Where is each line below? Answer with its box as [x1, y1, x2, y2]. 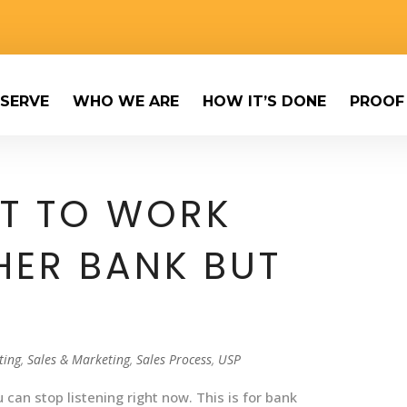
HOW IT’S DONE [203, 93, 326, 110]
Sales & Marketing [27, 351, 131, 368]
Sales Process [136, 351, 213, 368]
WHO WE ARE [73, 93, 179, 110]
